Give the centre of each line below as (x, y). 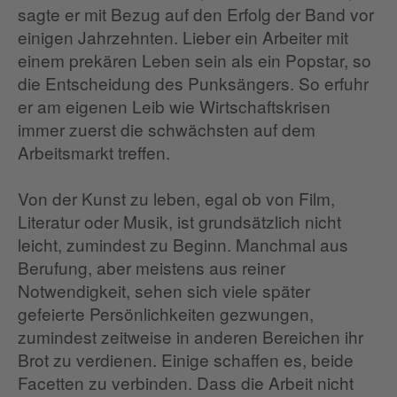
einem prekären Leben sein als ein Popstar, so (195, 60)
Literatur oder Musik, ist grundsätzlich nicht (179, 222)
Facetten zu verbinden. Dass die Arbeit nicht (186, 383)
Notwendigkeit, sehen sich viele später (164, 291)
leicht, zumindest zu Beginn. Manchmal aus (183, 245)
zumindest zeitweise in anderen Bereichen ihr (191, 337)
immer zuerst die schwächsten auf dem (167, 129)
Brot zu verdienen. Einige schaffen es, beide (186, 360)
